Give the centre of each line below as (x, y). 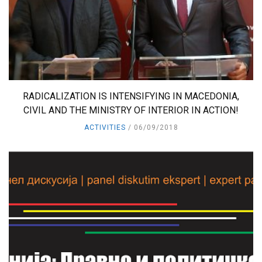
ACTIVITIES (105, 127)
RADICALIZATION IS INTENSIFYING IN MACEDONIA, (131, 96)
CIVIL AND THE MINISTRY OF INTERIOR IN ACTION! (131, 110)
